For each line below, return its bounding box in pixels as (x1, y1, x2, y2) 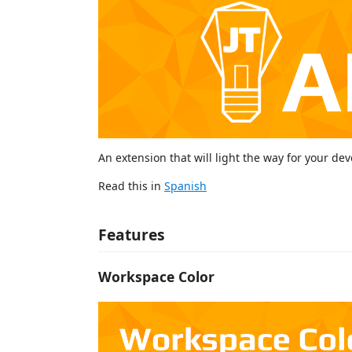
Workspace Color (98, 267, 214, 287)
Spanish (164, 178, 207, 194)
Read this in (98, 178, 164, 194)
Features (98, 223, 165, 245)
